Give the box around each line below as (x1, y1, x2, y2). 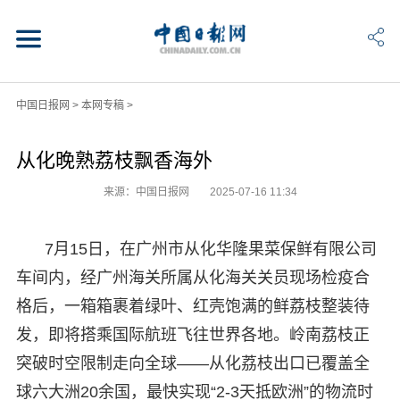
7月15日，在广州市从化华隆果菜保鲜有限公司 (44, 239, 377, 258)
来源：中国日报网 (103, 185, 192, 198)
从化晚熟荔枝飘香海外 (15, 148, 212, 171)
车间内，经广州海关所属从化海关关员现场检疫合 (15, 268, 370, 287)
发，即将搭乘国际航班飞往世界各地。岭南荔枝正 (15, 325, 370, 344)
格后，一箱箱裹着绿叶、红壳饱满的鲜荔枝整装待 (15, 296, 370, 315)
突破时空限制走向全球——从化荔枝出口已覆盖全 (15, 354, 370, 372)
